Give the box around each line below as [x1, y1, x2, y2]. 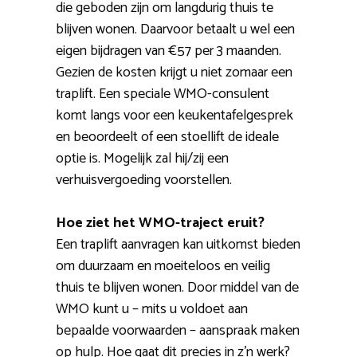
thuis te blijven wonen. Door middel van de [56, 276, 299, 300]
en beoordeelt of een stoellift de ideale [56, 125, 279, 150]
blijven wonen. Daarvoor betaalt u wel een [56, 18, 295, 42]
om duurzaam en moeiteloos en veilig [56, 254, 270, 279]
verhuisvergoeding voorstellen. [56, 168, 232, 193]
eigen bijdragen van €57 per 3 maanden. [56, 39, 281, 64]
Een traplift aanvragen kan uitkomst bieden [56, 233, 300, 257]
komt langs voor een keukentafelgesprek [56, 104, 293, 128]
